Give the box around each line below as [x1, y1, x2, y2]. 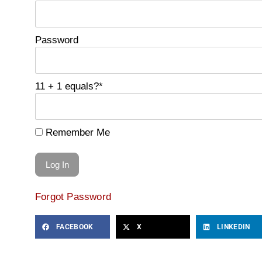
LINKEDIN [217, 223, 250, 232]
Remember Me [43, 127, 110, 138]
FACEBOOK [56, 223, 94, 232]
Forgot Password [35, 191, 111, 202]
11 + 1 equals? [35, 81, 99, 92]
